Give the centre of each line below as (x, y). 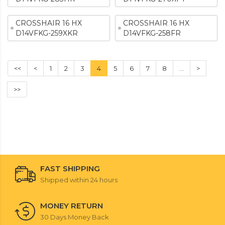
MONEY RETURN (72, 206)
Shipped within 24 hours (79, 180)
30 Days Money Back (75, 217)
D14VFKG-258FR (152, 33)
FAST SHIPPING (70, 168)
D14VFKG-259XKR (47, 33)
